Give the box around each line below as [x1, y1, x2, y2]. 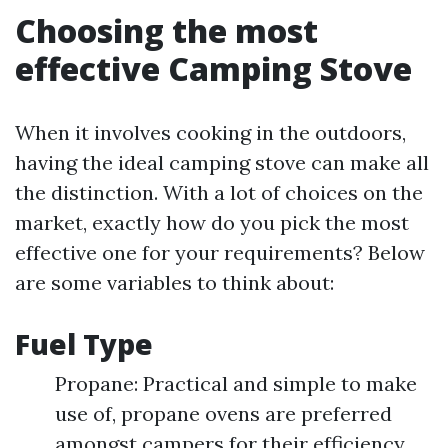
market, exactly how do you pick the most [15, 210, 409, 236]
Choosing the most [15, 9, 318, 53]
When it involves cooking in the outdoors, [15, 120, 406, 146]
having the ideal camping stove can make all [15, 150, 429, 176]
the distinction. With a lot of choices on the [15, 180, 423, 206]
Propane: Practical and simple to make [55, 371, 417, 397]
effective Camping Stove [15, 47, 412, 91]
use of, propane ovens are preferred [55, 401, 392, 427]
